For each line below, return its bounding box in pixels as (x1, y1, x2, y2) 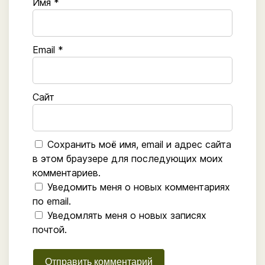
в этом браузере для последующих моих (33, 152, 223, 164)
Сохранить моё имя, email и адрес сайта (47, 138, 231, 150)
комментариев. (33, 166, 101, 179)
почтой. (33, 223, 67, 235)
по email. (33, 195, 71, 207)
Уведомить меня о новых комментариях (47, 180, 230, 193)
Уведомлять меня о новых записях (47, 209, 206, 221)
